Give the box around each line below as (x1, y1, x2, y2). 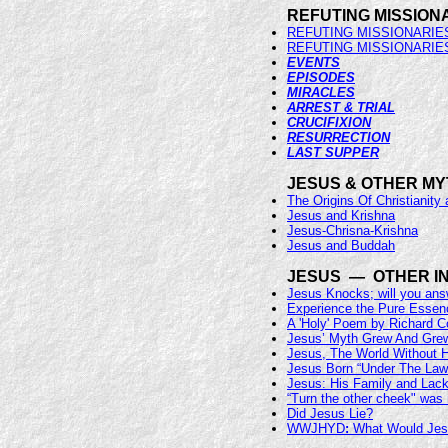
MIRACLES (287, 85, 355, 100)
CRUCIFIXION (287, 115, 371, 130)
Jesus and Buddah (287, 238, 395, 253)
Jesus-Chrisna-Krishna (287, 223, 418, 238)
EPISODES (287, 70, 355, 85)
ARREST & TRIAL (287, 100, 395, 115)
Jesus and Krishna (287, 208, 395, 223)
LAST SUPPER (287, 145, 379, 160)
